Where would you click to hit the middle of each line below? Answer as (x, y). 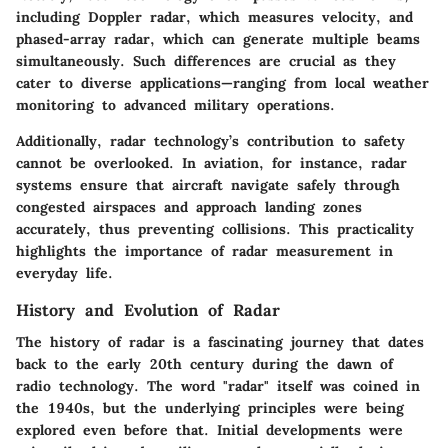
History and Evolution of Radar (148, 309)
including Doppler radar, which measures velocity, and (214, 16)
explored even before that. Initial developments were (209, 430)
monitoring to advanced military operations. (175, 104)
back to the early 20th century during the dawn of (204, 364)
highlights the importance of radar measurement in (204, 250)
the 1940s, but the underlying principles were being (210, 408)
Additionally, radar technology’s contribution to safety (210, 140)
